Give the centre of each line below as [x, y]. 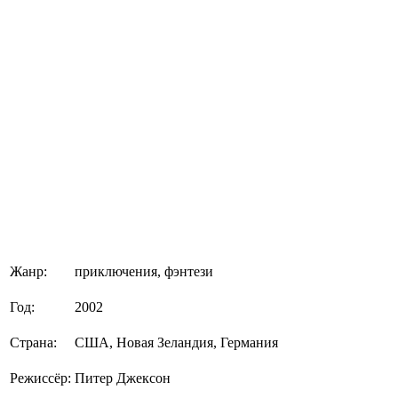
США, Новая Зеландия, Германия [176, 342]
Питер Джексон [123, 378]
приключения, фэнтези [144, 271]
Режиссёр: [40, 378]
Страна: [33, 342]
